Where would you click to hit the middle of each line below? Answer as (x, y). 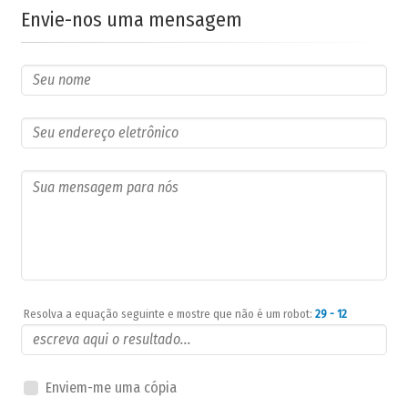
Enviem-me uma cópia (111, 387)
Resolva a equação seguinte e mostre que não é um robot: (169, 313)
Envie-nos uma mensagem (132, 19)
